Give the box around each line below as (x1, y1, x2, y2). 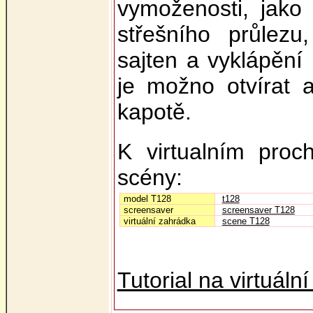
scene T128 (221, 216, 270, 226)
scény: (117, 165, 182, 190)
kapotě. (117, 99, 191, 124)
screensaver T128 (221, 205, 295, 215)
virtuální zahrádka (123, 216, 196, 226)
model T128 (123, 194, 171, 204)
